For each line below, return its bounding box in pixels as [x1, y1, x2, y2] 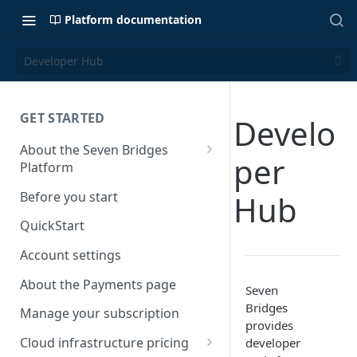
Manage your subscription [20, 304, 179, 323]
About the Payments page [20, 275, 176, 293]
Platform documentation [65, 12, 202, 27]
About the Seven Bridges [20, 140, 168, 159]
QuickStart [20, 217, 84, 235]
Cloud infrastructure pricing [20, 334, 189, 352]
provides [245, 317, 293, 333]
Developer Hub [24, 53, 104, 69]
